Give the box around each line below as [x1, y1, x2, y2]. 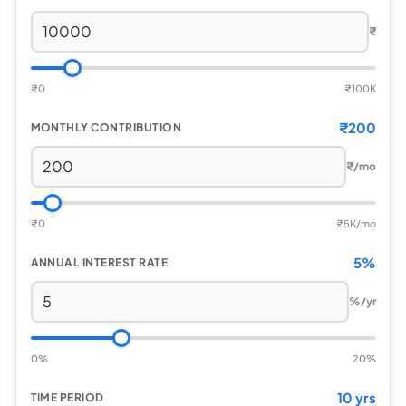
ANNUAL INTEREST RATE [30, 256, 169, 269]
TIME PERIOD [30, 391, 104, 404]
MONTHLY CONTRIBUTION [30, 121, 182, 134]
